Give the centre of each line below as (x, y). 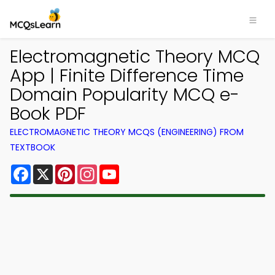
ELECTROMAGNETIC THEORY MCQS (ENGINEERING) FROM (127, 132)
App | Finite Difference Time (127, 76)
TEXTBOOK (33, 147)
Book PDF (48, 114)
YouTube (140, 169)
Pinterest (97, 169)
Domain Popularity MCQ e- (125, 95)
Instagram (122, 169)
